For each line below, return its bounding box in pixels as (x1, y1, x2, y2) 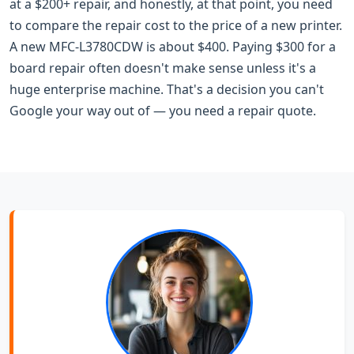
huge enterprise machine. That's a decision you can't (9, 80, 324, 98)
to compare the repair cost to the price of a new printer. (9, 16, 342, 34)
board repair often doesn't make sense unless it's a (9, 58, 316, 77)
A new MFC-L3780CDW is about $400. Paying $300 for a (9, 37, 336, 55)
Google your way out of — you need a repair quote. (9, 101, 316, 119)
